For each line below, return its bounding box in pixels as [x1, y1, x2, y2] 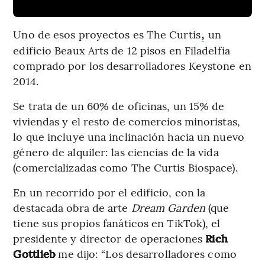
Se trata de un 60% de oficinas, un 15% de [13, 98, 225, 113]
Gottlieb [13, 245, 56, 261]
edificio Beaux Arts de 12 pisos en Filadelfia [13, 42, 230, 57]
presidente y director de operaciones [13, 230, 206, 245]
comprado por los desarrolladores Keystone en [13, 57, 251, 73]
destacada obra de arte [13, 199, 131, 215]
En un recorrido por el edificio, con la [13, 184, 206, 199]
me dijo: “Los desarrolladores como [55, 245, 237, 261]
